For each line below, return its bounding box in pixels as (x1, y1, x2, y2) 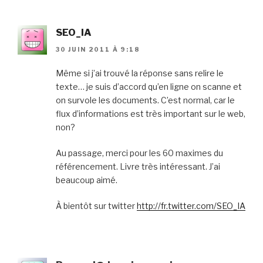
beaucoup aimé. (56, 174, 117, 185)
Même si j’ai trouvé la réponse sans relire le (56, 68, 224, 78)
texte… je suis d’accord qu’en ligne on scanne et (56, 81, 242, 92)
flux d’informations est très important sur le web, (56, 108, 245, 119)
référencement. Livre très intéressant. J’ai (56, 161, 220, 171)
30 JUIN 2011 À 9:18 (56, 45, 140, 53)
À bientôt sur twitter (56, 200, 137, 211)
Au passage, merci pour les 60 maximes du (56, 147, 223, 158)
